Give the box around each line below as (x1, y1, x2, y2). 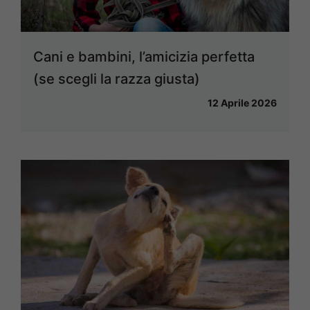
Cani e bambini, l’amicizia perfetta (33, 48, 255, 66)
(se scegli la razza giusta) (33, 71, 200, 88)
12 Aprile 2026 (208, 97, 277, 109)
